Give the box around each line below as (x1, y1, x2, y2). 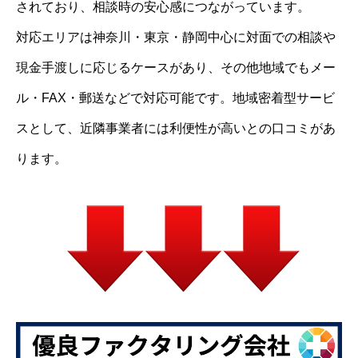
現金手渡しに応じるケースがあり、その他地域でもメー (16, 61, 336, 75)
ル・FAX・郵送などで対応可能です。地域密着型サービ (16, 91, 335, 105)
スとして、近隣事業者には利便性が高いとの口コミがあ (16, 121, 336, 136)
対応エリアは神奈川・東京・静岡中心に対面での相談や (16, 30, 336, 45)
